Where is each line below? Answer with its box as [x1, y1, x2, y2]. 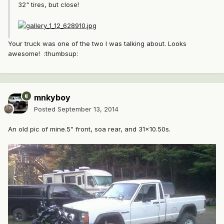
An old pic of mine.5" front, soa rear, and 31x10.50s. [8, 125, 170, 133]
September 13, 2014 [57, 105, 118, 113]
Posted [34, 105, 57, 113]
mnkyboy [34, 92, 70, 103]
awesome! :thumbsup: [8, 49, 78, 57]
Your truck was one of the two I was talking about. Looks [8, 39, 186, 47]
